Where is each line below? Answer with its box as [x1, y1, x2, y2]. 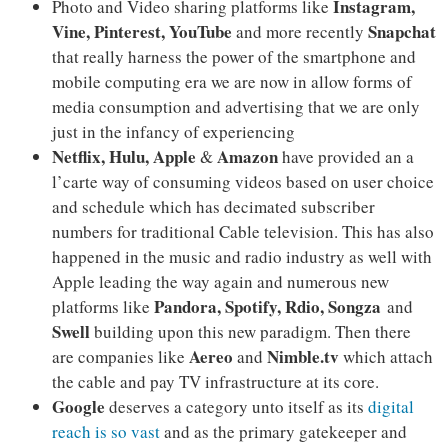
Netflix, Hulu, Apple [51, 143, 196, 169]
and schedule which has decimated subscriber [51, 194, 375, 218]
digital [367, 394, 414, 418]
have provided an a [277, 144, 414, 168]
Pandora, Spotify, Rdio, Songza [153, 293, 381, 319]
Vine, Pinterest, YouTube [51, 18, 232, 44]
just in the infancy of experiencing [51, 119, 295, 143]
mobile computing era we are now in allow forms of [51, 69, 412, 93]
